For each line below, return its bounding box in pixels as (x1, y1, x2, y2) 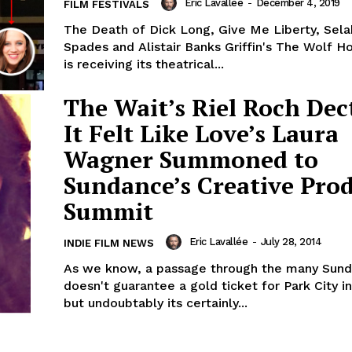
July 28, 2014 (260, 236, 321, 248)
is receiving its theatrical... (64, 56, 224, 71)
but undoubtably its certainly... (64, 295, 247, 311)
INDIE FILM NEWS (64, 237, 154, 250)
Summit (64, 196, 153, 228)
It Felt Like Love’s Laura (64, 118, 339, 150)
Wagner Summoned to (64, 144, 318, 176)
